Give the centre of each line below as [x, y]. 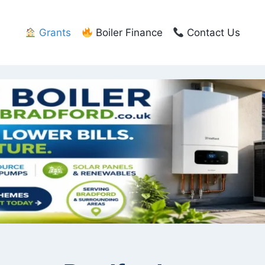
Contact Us [212, 33]
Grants [54, 33]
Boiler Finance [127, 33]
